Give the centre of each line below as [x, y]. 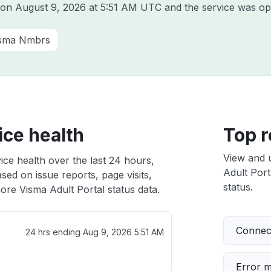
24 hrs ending [54, 232]
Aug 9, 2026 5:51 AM [123, 232]
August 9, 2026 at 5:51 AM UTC [88, 7]
